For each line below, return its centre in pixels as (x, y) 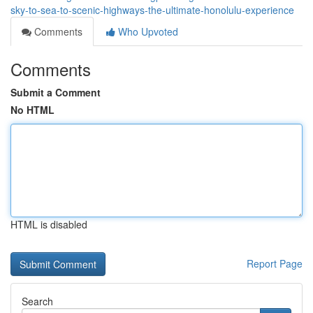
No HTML (32, 110)
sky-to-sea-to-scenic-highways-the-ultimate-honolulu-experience (152, 10)
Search (37, 301)
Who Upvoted (147, 31)
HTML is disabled (49, 224)
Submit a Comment (56, 92)
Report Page (275, 263)
